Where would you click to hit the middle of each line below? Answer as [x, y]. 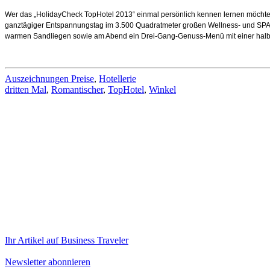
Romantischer [77, 89]
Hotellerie [118, 78]
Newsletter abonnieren [48, 262]
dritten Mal [26, 89]
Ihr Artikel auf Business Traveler [67, 240]
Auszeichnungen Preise [49, 78]
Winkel [162, 89]
